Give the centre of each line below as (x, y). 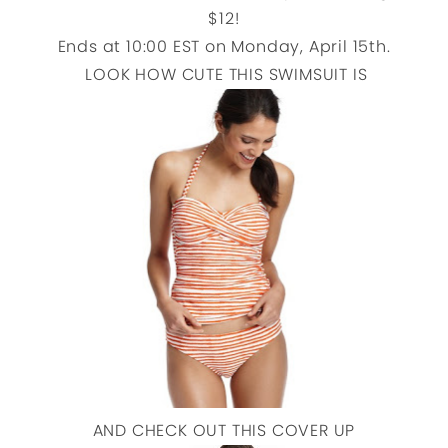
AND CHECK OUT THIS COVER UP (224, 430)
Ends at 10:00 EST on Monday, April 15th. (224, 46)
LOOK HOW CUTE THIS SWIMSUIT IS (224, 74)
